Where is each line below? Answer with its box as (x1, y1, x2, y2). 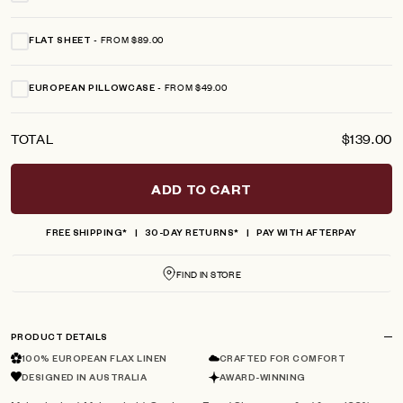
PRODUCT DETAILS (11, 334, 108, 345)
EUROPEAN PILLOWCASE (29, 85, 156, 95)
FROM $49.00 (164, 79, 228, 95)
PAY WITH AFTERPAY (256, 229, 357, 240)
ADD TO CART (150, 185, 252, 201)
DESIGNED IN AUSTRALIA (22, 374, 148, 385)
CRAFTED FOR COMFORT (219, 355, 346, 366)
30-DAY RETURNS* (145, 229, 239, 240)
